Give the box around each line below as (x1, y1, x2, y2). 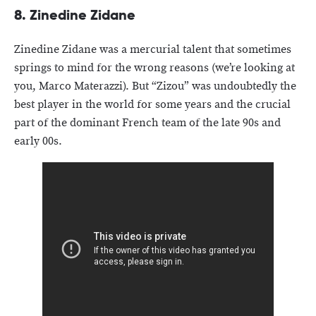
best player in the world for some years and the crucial (14, 97, 291, 112)
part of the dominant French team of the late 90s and (14, 115, 281, 130)
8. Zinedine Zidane (14, 5, 135, 24)
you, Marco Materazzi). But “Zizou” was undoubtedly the (14, 78, 296, 94)
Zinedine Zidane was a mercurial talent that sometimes (14, 42, 291, 57)
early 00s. (14, 133, 62, 149)
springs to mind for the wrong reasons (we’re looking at (14, 60, 295, 75)
